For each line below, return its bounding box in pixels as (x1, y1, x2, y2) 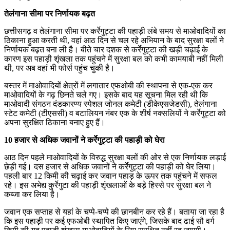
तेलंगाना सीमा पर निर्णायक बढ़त (4, 9, 95, 18)
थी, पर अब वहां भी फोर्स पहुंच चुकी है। (4, 63, 115, 72)
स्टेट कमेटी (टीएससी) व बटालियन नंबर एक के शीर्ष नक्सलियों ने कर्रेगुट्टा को (4, 108, 226, 118)
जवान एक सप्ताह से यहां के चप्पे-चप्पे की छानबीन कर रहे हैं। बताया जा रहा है (4, 207, 224, 216)
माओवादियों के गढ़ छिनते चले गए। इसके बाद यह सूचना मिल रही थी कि (4, 90, 208, 99)
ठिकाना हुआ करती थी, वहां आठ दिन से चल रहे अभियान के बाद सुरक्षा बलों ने (4, 35, 224, 45)
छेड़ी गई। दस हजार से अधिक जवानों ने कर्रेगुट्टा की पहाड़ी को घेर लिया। (4, 162, 216, 171)
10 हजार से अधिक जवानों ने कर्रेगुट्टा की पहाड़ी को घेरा (4, 135, 165, 144)
